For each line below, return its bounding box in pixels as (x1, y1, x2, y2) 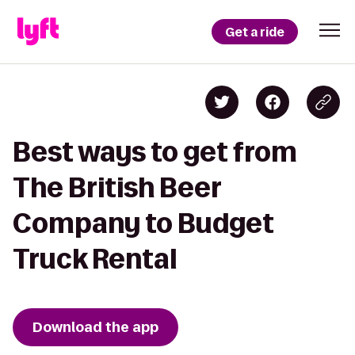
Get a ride (225, 23, 284, 40)
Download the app (32, 318, 158, 337)
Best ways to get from (13, 137, 297, 166)
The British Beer (13, 173, 221, 202)
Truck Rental (13, 244, 177, 273)
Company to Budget (13, 208, 274, 238)
